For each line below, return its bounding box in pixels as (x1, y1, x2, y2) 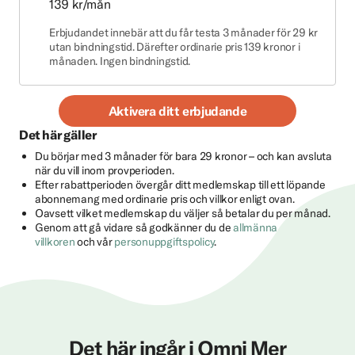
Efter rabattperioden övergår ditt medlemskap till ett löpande (35, 177, 326, 192)
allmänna (233, 220, 278, 235)
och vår (74, 235, 115, 249)
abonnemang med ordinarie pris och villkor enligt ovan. (35, 192, 295, 206)
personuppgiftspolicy (114, 235, 215, 249)
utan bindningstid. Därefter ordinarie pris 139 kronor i (49, 40, 300, 54)
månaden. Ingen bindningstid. (49, 54, 191, 68)
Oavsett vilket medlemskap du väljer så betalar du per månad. (35, 206, 330, 220)
